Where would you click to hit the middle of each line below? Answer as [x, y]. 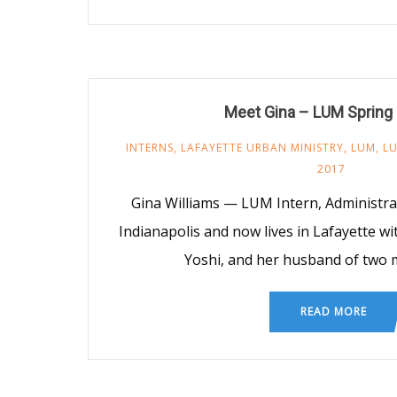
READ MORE [333, 311]
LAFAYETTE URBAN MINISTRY [262, 147]
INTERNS [149, 147]
